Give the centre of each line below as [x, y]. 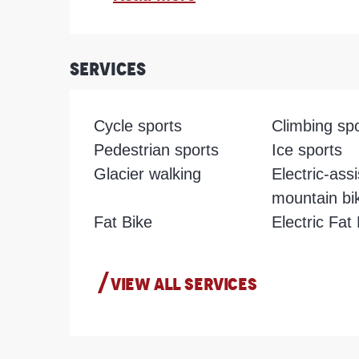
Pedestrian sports [157, 149]
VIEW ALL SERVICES [184, 284]
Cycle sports [138, 125]
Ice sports [307, 149]
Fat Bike [123, 222]
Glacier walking [148, 173]
